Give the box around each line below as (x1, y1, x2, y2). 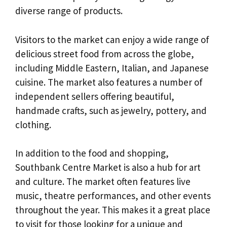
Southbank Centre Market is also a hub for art (15, 161, 201, 174)
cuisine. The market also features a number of (15, 75, 203, 88)
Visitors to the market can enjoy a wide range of (15, 33, 209, 46)
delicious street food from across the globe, (15, 47, 194, 60)
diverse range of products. (15, 5, 123, 17)
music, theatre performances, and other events (15, 190, 211, 202)
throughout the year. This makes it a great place (15, 204, 210, 216)
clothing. (15, 118, 51, 131)
